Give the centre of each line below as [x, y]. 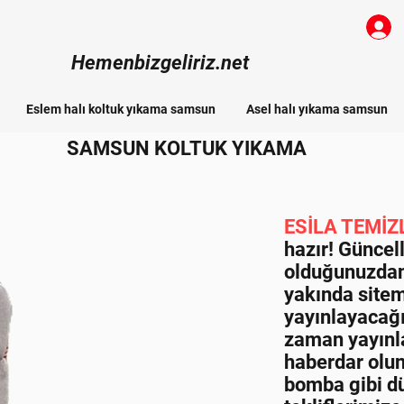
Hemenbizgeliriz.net [160, 63]
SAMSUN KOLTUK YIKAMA [187, 148]
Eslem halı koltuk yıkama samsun [120, 109]
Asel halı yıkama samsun [317, 109]
